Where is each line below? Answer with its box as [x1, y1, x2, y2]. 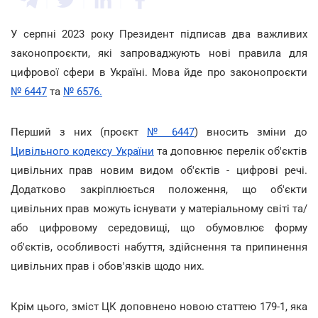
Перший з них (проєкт [11, 126, 147, 138]
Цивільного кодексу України [11, 145, 154, 158]
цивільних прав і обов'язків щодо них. [11, 260, 207, 273]
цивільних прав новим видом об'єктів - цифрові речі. [11, 164, 307, 177]
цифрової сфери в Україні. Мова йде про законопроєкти [11, 66, 307, 79]
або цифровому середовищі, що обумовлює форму [11, 221, 307, 234]
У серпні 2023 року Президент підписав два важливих [11, 28, 307, 40]
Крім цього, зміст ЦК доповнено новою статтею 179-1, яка [11, 300, 307, 313]
